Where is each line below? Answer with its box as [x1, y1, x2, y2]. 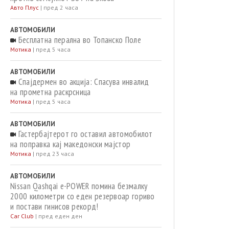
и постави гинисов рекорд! [10, 201, 99, 212]
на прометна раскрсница [10, 86, 91, 98]
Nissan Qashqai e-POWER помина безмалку [10, 180, 148, 192]
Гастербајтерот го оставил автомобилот [16, 128, 153, 140]
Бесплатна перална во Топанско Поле [16, 34, 141, 45]
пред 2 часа [43, 4, 78, 11]
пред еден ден [38, 212, 82, 220]
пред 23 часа [36, 150, 74, 157]
